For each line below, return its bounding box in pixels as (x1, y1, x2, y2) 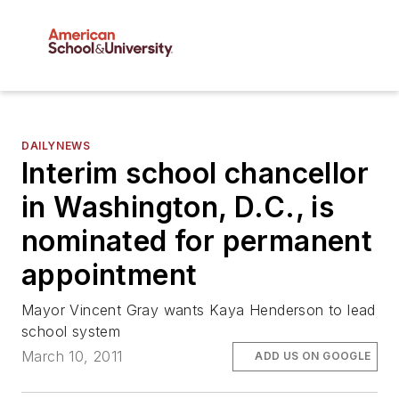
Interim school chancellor (21, 156, 369, 191)
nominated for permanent (21, 224, 373, 259)
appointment (21, 257, 198, 293)
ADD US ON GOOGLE (255, 349, 371, 363)
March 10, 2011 (21, 347, 123, 366)
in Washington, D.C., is (21, 190, 335, 225)
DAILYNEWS (21, 139, 91, 153)
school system (21, 322, 121, 341)
